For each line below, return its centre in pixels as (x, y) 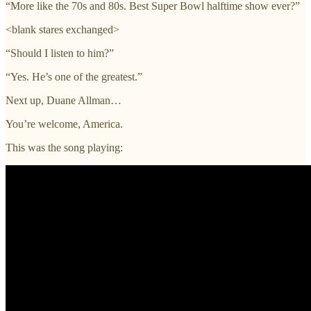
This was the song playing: (64, 148)
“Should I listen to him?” (60, 53)
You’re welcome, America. (64, 124)
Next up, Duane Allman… (64, 101)
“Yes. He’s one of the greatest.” (74, 77)
